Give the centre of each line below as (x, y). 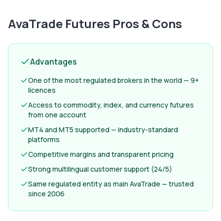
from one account (57, 115)
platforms (44, 139)
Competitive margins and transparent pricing (101, 154)
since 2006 (46, 194)
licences (42, 90)
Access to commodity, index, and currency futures (111, 105)
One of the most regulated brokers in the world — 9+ (113, 80)
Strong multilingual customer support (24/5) (100, 169)
